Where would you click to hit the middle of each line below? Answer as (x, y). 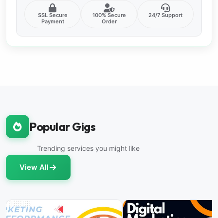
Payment (53, 22)
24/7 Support (165, 15)
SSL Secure (53, 15)
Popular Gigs (63, 127)
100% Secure (109, 15)
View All (34, 167)
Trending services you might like (88, 148)
